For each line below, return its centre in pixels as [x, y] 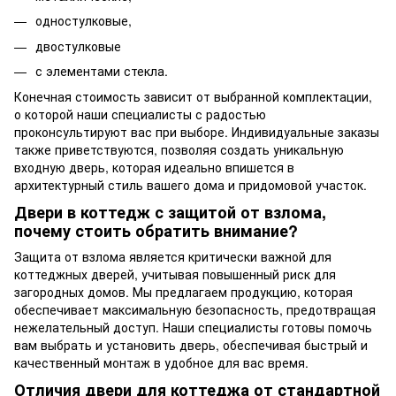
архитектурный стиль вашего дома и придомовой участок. [190, 184]
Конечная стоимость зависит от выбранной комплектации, [193, 96]
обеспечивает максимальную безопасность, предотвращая [195, 310]
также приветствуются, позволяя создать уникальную [179, 149]
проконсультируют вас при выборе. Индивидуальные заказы [197, 131]
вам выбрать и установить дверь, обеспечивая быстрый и [191, 345]
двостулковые [78, 46]
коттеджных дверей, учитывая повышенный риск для [175, 274]
